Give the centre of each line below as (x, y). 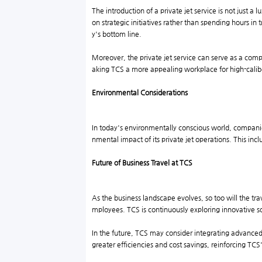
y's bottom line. (117, 34)
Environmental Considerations (140, 92)
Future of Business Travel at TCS (142, 163)
